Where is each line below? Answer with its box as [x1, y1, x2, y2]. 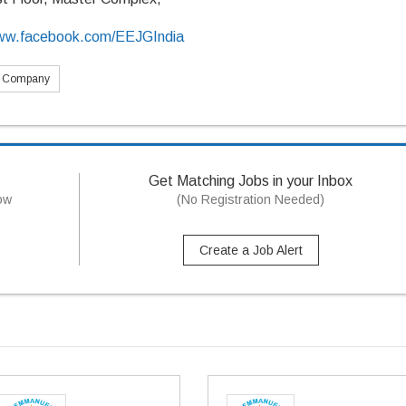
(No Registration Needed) [177, 192, 325, 207]
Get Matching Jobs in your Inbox [149, 173, 353, 188]
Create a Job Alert [198, 243, 303, 257]
